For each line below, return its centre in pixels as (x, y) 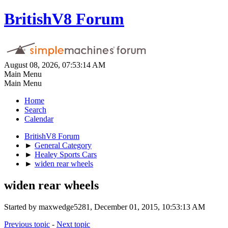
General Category (63, 145)
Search (35, 109)
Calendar (39, 119)
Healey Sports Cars (66, 154)
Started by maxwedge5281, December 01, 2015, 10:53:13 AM (105, 207)
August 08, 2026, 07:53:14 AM (55, 65)
